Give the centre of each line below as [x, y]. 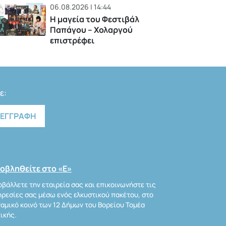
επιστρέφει [72, 41]
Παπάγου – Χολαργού [92, 30]
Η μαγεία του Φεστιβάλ [95, 19]
